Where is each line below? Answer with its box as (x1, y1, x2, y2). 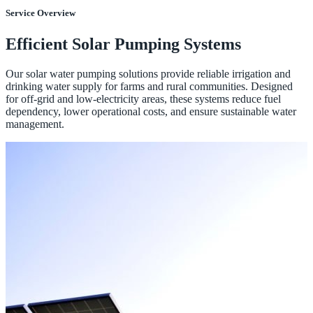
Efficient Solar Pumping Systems (6, 34, 241, 53)
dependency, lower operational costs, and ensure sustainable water (6, 105, 296, 117)
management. (6, 117, 64, 130)
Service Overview (6, 8, 75, 19)
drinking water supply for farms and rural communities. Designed (6, 80, 293, 92)
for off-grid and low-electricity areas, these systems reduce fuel (6, 92, 281, 105)
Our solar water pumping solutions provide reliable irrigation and (6, 67, 291, 80)
